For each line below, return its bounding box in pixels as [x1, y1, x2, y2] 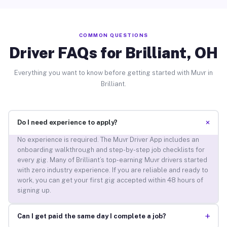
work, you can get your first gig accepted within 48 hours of [17, 176, 203, 184]
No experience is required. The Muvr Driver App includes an [17, 136, 199, 144]
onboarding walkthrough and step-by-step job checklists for [17, 146, 205, 154]
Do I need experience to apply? [17, 119, 118, 127]
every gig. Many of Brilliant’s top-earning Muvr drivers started [17, 156, 207, 164]
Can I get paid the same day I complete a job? [17, 212, 166, 220]
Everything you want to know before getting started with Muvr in [14, 68, 213, 77]
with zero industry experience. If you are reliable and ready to [17, 166, 208, 174]
